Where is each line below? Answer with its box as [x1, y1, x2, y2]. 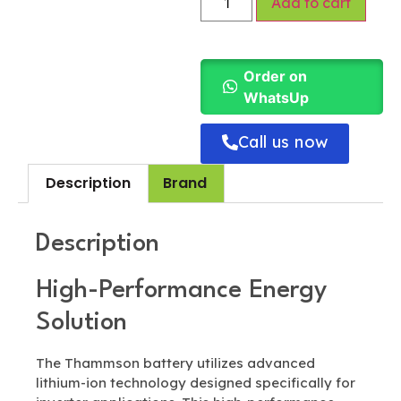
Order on [243, 67, 307, 86]
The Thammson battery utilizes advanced [36, 354, 315, 371]
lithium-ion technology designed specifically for [36, 373, 355, 391]
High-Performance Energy [36, 277, 327, 303]
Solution [36, 310, 127, 336]
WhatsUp [243, 89, 309, 107]
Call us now [238, 132, 328, 153]
